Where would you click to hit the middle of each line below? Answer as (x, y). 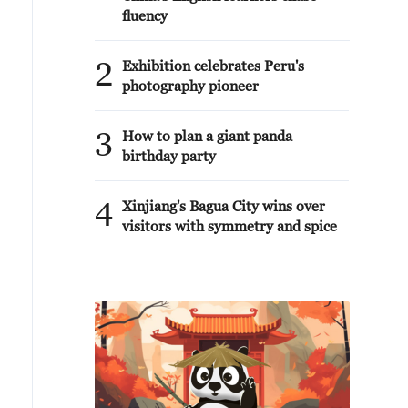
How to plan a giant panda (207, 136)
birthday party (169, 156)
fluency (145, 15)
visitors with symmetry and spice (229, 226)
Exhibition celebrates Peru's (213, 66)
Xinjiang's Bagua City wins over (224, 206)
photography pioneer (190, 86)
